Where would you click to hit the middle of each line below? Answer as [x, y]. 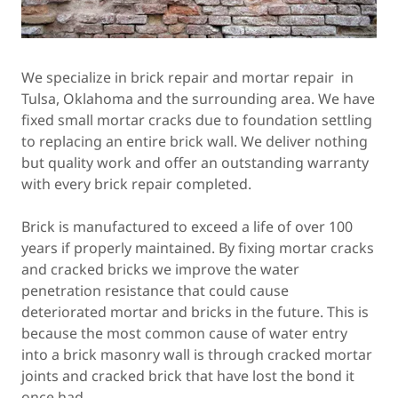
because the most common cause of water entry [184, 333]
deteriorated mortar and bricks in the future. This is [195, 312]
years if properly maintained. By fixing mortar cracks [198, 248]
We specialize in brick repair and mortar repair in [187, 77]
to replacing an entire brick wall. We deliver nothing [195, 141]
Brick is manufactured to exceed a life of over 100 [187, 227]
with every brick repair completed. [136, 184]
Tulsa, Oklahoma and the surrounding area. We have [198, 99]
